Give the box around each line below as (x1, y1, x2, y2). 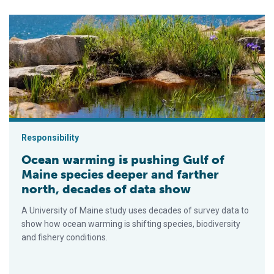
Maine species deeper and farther (21, 167, 219, 182)
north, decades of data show (21, 182, 191, 197)
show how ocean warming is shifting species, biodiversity (21, 219, 240, 229)
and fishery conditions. (21, 232, 108, 243)
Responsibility (21, 133, 79, 143)
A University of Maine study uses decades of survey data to (21, 206, 249, 216)
